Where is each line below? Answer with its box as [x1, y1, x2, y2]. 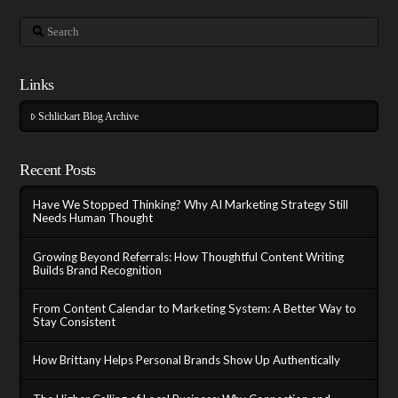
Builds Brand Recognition [33, 262, 163, 277]
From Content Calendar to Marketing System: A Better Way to [33, 300, 357, 315]
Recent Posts [20, 160, 96, 179]
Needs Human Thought [33, 211, 154, 226]
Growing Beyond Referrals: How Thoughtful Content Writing [33, 249, 345, 264]
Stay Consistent [33, 314, 116, 329]
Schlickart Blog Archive [38, 109, 139, 123]
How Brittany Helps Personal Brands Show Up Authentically [33, 353, 341, 368]
